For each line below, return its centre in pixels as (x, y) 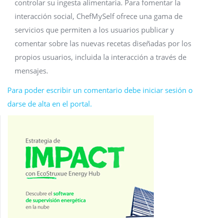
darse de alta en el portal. (50, 104)
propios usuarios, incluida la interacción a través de (100, 57)
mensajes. (31, 71)
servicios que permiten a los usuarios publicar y (94, 30)
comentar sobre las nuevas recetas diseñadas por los (103, 43)
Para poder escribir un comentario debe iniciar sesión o (100, 90)
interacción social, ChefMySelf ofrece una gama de (99, 16)
